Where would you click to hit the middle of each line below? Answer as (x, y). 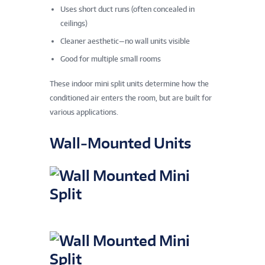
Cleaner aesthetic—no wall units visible (125, 41)
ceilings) (74, 23)
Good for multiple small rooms (111, 59)
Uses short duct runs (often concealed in (127, 9)
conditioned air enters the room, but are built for (131, 98)
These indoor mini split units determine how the (129, 83)
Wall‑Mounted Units (120, 143)
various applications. (84, 112)
